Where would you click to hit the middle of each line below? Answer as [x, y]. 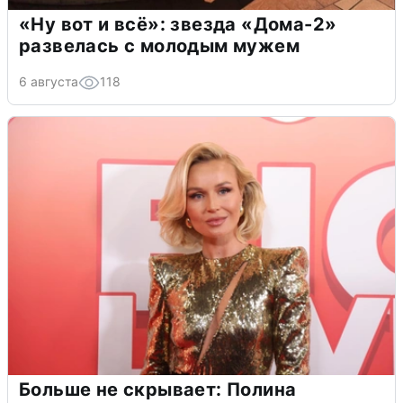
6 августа [49, 81]
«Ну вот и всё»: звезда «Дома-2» [178, 24]
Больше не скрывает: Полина [158, 389]
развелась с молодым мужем [159, 45]
